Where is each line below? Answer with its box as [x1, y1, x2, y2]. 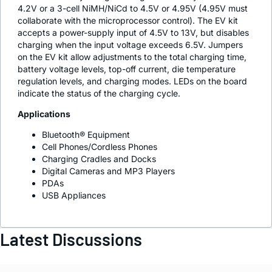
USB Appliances [42, 189, 106, 200]
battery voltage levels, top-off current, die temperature [18, 63, 236, 74]
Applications [18, 108, 70, 119]
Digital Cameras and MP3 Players [42, 165, 175, 176]
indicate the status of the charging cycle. [18, 87, 180, 98]
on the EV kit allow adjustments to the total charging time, [18, 51, 246, 62]
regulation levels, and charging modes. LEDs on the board [18, 75, 247, 86]
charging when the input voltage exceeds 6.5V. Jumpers [18, 39, 243, 50]
